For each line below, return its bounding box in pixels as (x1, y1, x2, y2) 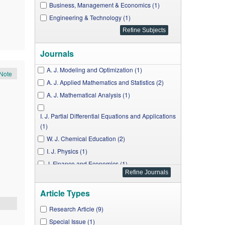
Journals (40, 48, 74, 59)
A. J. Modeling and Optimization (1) (46, 65, 142, 74)
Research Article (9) (49, 204, 103, 213)
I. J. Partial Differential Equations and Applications (40, 111, 176, 120)
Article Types (40, 187, 90, 199)
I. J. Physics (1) (46, 147, 87, 155)
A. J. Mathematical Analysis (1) (46, 90, 130, 99)
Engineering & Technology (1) (49, 13, 131, 22)
